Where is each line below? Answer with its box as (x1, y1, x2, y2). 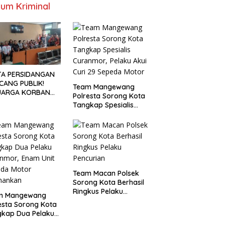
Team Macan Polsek (72, 168, 139, 178)
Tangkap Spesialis (72, 100, 134, 109)
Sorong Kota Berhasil (72, 177, 144, 187)
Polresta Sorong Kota (72, 91, 145, 100)
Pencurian (72, 195, 105, 205)
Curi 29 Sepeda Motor (72, 118, 146, 128)
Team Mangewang (72, 82, 135, 91)
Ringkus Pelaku (72, 186, 123, 196)
